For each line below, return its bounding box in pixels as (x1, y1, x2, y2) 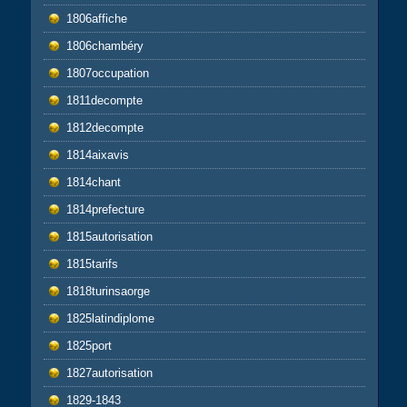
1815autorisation (65, 230, 153, 244)
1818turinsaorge (65, 284, 150, 299)
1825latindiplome (65, 312, 154, 326)
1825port (65, 339, 112, 353)
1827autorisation (65, 366, 153, 381)
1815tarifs (65, 257, 118, 272)
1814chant (65, 175, 121, 190)
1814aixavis (65, 148, 129, 163)
